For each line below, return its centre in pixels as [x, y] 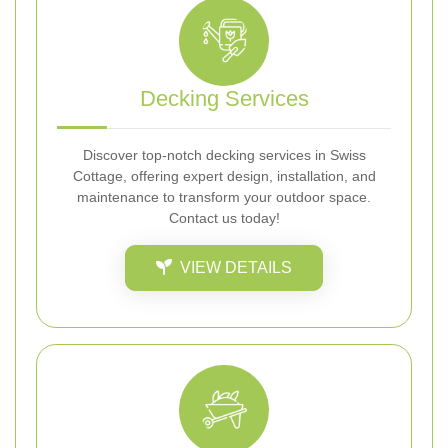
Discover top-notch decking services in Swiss [224, 154]
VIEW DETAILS [236, 267]
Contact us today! [224, 217]
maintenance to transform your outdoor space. [224, 196]
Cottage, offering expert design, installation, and [224, 175]
